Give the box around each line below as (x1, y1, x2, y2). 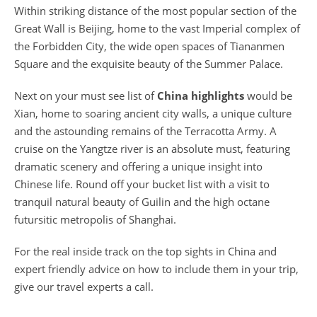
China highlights (157, 88, 244, 103)
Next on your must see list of (14, 88, 157, 103)
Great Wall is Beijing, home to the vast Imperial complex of (14, 21, 300, 35)
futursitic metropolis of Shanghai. (14, 212, 176, 226)
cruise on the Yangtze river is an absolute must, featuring (14, 142, 290, 156)
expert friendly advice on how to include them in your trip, (14, 262, 299, 276)
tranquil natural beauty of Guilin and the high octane (14, 195, 270, 209)
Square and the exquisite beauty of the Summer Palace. (14, 57, 286, 71)
